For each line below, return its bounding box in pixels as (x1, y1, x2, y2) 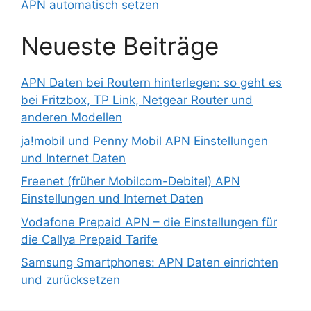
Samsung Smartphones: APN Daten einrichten (21, 255, 278, 270)
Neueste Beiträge (21, 31, 219, 61)
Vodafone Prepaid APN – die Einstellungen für (21, 215, 277, 229)
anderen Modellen (21, 110, 122, 125)
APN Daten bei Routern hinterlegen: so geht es (21, 76, 282, 90)
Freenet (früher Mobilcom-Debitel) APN (21, 174, 240, 189)
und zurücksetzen (21, 273, 120, 287)
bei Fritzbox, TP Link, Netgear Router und (21, 93, 253, 108)
